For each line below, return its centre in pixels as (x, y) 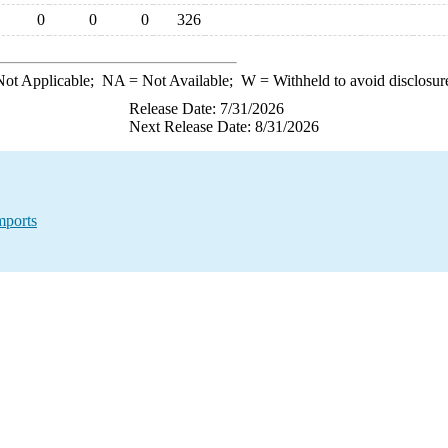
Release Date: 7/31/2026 (206, 108)
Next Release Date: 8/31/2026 (224, 126)
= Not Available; (182, 80)
